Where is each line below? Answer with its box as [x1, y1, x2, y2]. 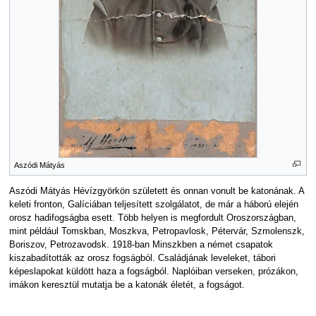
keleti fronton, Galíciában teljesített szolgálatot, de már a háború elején [8, 199, 298, 209]
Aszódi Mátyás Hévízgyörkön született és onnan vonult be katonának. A [8, 186, 304, 196]
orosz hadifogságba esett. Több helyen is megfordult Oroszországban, [8, 212, 296, 223]
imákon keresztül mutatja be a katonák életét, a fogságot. [8, 279, 245, 290]
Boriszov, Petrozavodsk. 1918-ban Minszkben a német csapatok [8, 239, 273, 250]
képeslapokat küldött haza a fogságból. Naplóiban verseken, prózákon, [8, 266, 298, 276]
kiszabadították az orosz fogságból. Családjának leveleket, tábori [8, 253, 276, 263]
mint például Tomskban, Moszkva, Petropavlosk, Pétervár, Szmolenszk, [8, 226, 305, 236]
